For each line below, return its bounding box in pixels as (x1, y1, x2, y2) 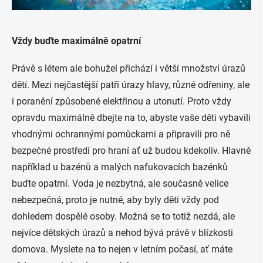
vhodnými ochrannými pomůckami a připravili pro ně (12, 129, 230, 140)
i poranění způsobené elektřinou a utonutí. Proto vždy (12, 96, 231, 107)
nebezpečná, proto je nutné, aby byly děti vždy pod (12, 194, 219, 206)
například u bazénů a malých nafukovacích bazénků (12, 161, 228, 173)
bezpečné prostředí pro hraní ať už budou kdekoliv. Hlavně (12, 145, 251, 157)
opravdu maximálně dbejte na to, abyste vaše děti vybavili (12, 112, 251, 124)
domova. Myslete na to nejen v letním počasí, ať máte (12, 244, 232, 255)
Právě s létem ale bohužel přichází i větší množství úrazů (12, 63, 245, 75)
